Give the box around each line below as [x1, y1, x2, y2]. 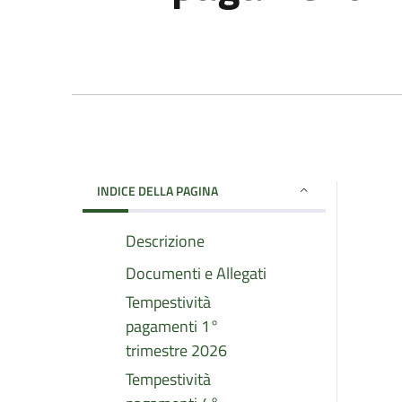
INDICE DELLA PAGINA [97, 180, 218, 200]
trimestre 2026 [126, 337, 227, 363]
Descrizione [126, 228, 205, 253]
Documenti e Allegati [126, 260, 267, 285]
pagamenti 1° [126, 313, 219, 338]
